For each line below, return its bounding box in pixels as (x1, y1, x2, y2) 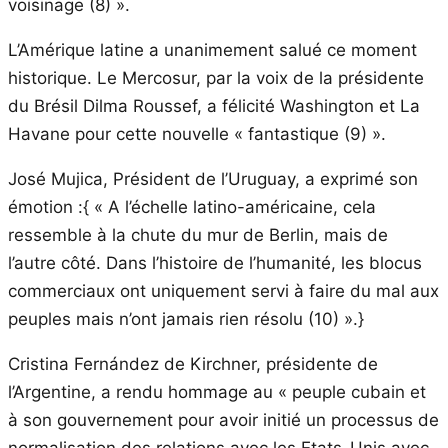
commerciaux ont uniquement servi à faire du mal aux (8, 280, 439, 301)
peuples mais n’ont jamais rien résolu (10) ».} (8, 308, 364, 329)
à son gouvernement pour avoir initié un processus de (8, 409, 439, 430)
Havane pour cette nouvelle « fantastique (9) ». (8, 123, 386, 144)
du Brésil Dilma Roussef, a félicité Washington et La (8, 95, 420, 116)
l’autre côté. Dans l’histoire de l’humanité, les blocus (8, 252, 422, 273)
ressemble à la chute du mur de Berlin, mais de (8, 224, 388, 245)
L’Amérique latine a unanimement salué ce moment (8, 39, 417, 60)
